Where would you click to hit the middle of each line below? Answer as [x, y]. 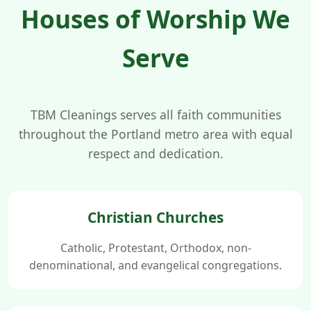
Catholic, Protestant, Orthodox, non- [155, 247]
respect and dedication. [155, 153]
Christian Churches [155, 217]
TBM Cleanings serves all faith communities [155, 114]
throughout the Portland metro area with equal [155, 134]
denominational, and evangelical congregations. [155, 265]
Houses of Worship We [155, 18]
